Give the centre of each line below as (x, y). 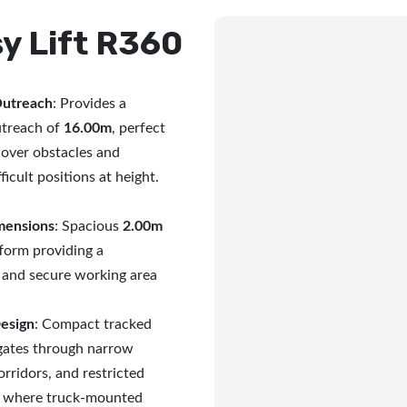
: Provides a (90, 104)
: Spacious (89, 226)
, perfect (139, 128)
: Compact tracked (94, 324)
